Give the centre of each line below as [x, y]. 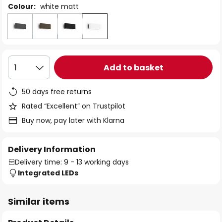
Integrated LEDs [48, 173]
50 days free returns [57, 92]
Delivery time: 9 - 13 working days [72, 162]
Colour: [22, 6]
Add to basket [133, 67]
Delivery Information [52, 149]
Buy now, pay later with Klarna [73, 120]
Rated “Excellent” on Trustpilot [74, 106]
